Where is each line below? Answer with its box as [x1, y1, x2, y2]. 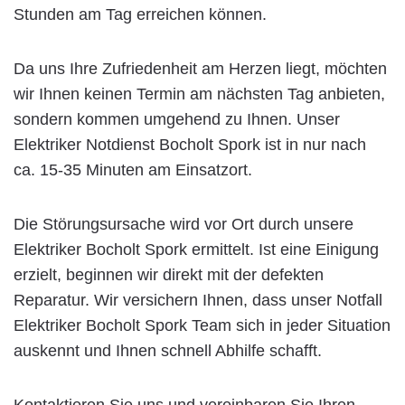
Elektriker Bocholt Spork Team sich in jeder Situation [14, 316, 391, 334]
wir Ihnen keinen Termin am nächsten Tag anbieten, [14, 84, 385, 103]
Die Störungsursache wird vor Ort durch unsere [14, 214, 353, 233]
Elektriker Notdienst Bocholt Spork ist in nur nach [14, 135, 366, 154]
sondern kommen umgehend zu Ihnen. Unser [14, 109, 340, 128]
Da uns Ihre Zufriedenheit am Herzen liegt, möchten [14, 59, 387, 78]
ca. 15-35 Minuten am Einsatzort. [14, 160, 252, 179]
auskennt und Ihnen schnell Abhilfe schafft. [14, 341, 322, 360]
